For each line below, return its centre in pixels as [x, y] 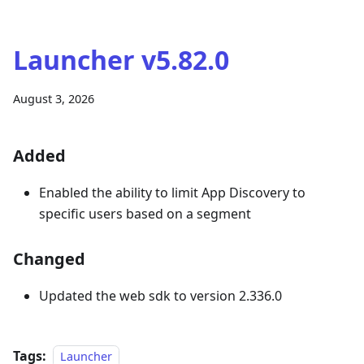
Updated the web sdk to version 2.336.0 [160, 296]
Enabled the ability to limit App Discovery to [172, 193]
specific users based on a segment [145, 214]
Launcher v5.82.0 [121, 60]
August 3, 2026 [54, 99]
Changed [49, 259]
